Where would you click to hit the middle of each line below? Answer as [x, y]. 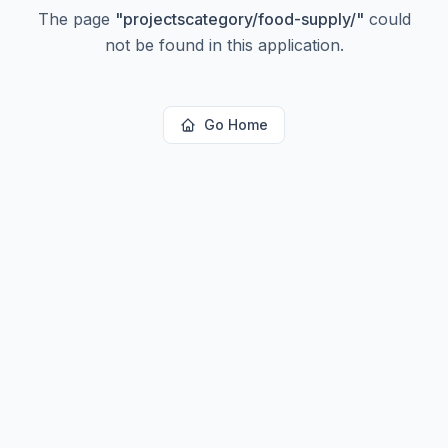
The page [76, 19]
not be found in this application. [224, 45]
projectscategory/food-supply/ [239, 19]
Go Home [236, 124]
